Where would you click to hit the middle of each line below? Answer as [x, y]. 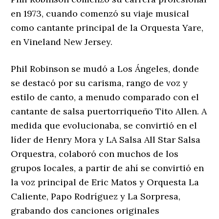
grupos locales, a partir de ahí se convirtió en [108, 168]
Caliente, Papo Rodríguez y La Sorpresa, [96, 196]
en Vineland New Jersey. [62, 42]
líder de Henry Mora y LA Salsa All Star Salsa [106, 139]
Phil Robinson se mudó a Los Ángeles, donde [105, 68]
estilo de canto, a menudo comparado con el [105, 97]
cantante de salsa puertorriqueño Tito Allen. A [109, 111]
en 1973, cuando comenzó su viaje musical [100, 13]
